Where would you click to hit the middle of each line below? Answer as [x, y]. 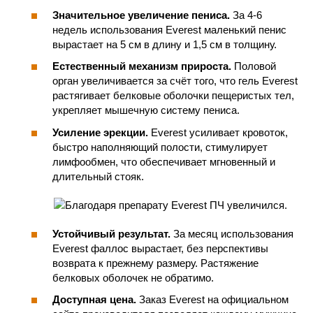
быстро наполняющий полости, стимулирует [160, 147]
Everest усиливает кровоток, [218, 132]
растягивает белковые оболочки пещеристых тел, [173, 95]
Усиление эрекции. [100, 132]
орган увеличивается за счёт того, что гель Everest [175, 81]
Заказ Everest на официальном [212, 299]
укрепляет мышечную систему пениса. [146, 110]
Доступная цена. [94, 299]
